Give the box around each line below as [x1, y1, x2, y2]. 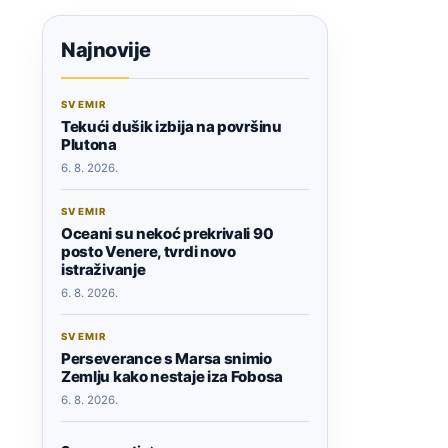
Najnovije [61, 38, 151, 63]
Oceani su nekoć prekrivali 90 [61, 224, 274, 244]
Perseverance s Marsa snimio [61, 349, 272, 369]
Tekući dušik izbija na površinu [61, 117, 282, 137]
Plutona [61, 135, 117, 155]
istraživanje [61, 260, 146, 280]
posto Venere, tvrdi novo [61, 242, 236, 262]
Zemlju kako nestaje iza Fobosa [61, 367, 283, 387]
